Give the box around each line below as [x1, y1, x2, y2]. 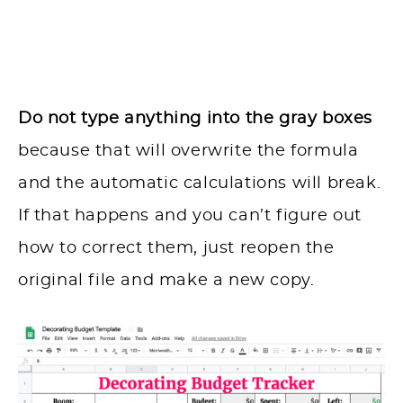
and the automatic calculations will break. [18, 175, 381, 192]
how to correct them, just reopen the [18, 239, 335, 256]
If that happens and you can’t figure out [18, 207, 363, 224]
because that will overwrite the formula [18, 142, 359, 159]
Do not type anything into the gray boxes [18, 110, 372, 127]
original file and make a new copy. [18, 272, 320, 289]
